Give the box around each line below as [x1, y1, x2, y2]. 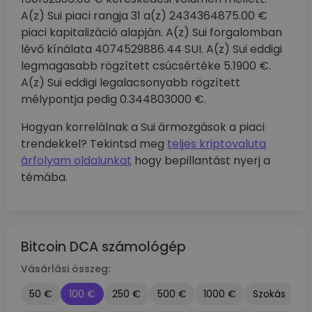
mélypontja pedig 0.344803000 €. [21, 91, 206, 107]
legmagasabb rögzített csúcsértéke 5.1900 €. [21, 58, 271, 74]
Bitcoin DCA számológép [21, 237, 186, 256]
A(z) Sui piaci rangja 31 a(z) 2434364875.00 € [21, 8, 267, 24]
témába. [21, 169, 68, 185]
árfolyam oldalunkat [21, 153, 132, 169]
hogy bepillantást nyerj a [132, 153, 270, 169]
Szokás [253, 287, 286, 301]
